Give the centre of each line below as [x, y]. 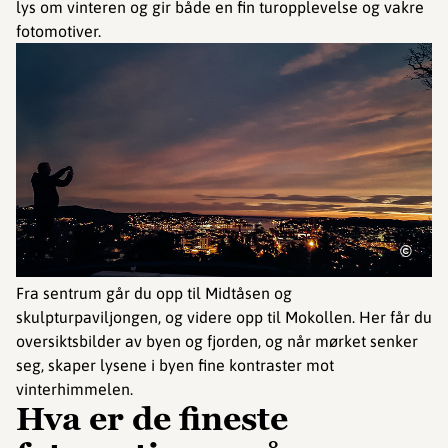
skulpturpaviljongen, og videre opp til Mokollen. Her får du [224, 316]
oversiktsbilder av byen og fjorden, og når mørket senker [217, 340]
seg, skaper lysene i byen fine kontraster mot [175, 364]
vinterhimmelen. [74, 388]
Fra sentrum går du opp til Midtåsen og [154, 292]
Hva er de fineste [152, 418]
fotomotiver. [58, 30]
